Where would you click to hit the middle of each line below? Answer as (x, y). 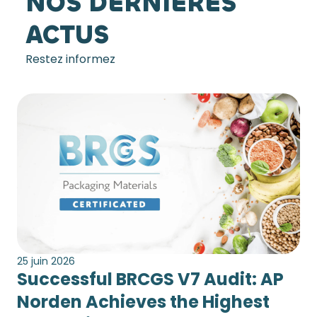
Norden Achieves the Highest (143, 301)
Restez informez (70, 59)
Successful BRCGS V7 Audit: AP (150, 279)
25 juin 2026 (46, 261)
